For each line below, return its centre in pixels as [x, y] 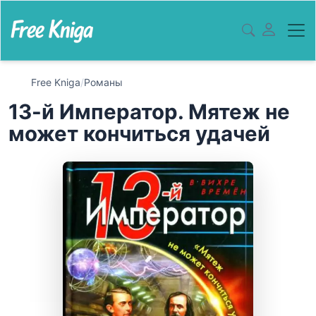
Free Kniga [56, 82]
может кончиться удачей [139, 134]
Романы [103, 82]
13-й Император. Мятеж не [149, 112]
